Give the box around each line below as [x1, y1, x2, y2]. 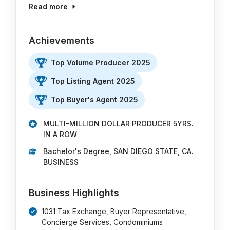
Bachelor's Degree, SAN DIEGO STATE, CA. [43, 147, 194, 156]
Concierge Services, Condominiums [42, 218, 163, 226]
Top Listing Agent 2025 [51, 76, 136, 85]
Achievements [29, 35, 95, 46]
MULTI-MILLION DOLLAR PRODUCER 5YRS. [43, 119, 194, 128]
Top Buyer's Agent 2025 [51, 95, 139, 104]
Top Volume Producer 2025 [51, 58, 151, 67]
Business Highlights [29, 187, 120, 198]
